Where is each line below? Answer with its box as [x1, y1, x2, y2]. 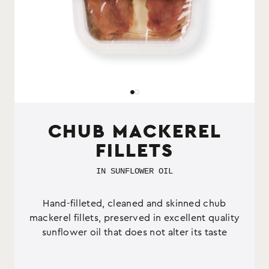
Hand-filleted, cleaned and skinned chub [43, 198, 226, 208]
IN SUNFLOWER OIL [96, 165, 173, 176]
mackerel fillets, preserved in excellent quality [29, 213, 240, 223]
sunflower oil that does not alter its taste [41, 227, 228, 237]
